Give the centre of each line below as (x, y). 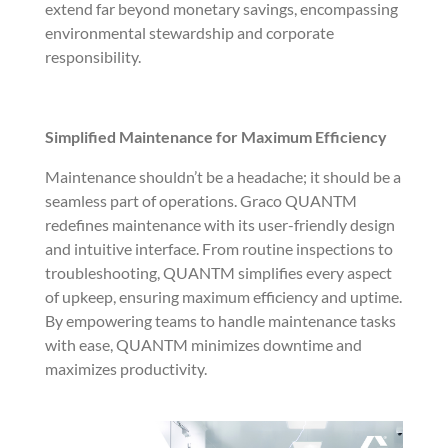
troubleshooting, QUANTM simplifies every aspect (218, 273)
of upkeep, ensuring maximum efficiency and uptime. (223, 297)
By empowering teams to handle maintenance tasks (220, 321)
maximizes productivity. (125, 369)
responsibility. (92, 57)
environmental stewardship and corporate (189, 33)
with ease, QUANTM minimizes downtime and (203, 345)
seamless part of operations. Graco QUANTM (200, 201)
